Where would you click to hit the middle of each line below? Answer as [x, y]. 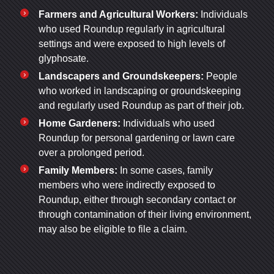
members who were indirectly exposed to [127, 185]
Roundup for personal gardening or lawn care [137, 138]
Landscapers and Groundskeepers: [121, 76]
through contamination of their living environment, [145, 214]
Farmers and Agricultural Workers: [118, 14]
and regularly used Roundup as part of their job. [141, 105]
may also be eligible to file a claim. [113, 229]
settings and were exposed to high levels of [132, 43]
